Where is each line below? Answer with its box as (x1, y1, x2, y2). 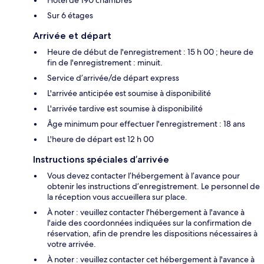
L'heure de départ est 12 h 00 (47, 133, 154, 144)
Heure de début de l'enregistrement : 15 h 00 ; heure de (47, 46, 253, 57)
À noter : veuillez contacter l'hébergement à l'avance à (47, 206, 245, 217)
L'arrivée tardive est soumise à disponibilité (47, 103, 203, 114)
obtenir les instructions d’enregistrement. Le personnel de (47, 180, 260, 192)
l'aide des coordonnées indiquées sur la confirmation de (47, 217, 252, 228)
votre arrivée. (47, 238, 96, 249)
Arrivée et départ (33, 29, 111, 41)
